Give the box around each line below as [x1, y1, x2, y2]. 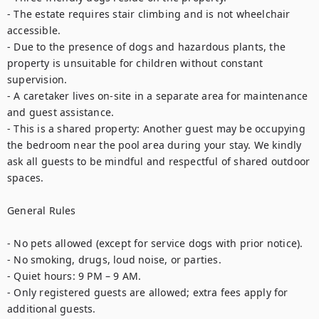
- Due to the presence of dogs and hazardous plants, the [7, 40, 286, 53]
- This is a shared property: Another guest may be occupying [7, 122, 305, 135]
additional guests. [7, 302, 96, 315]
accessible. [7, 23, 61, 37]
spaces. [7, 171, 44, 184]
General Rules [7, 204, 76, 217]
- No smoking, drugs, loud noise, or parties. [7, 253, 221, 266]
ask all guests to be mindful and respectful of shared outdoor [7, 155, 310, 168]
